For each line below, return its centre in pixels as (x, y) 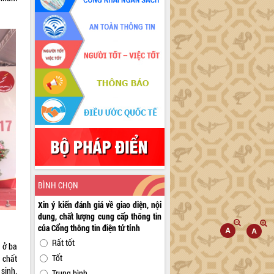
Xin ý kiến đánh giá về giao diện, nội (100, 205)
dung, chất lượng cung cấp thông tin (100, 217)
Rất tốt (64, 243)
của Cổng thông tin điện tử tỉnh (89, 228)
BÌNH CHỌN (58, 185)
